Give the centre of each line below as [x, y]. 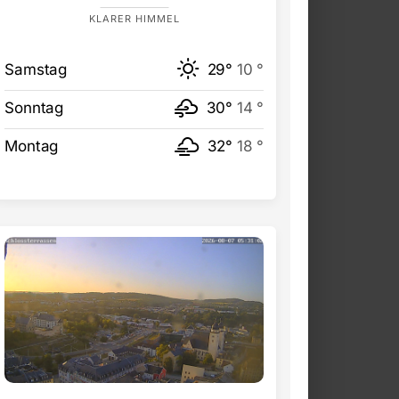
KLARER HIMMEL [134, 19]
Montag [32, 147]
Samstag [36, 70]
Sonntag [34, 108]
